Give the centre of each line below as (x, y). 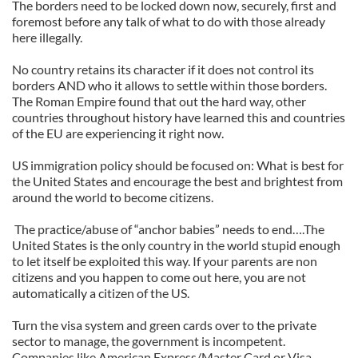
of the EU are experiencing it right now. (118, 133)
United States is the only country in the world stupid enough (176, 245)
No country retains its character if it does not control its (163, 69)
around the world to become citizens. (113, 197)
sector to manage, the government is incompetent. (149, 341)
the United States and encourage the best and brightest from (177, 181)
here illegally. (47, 37)
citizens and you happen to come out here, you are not (159, 277)
